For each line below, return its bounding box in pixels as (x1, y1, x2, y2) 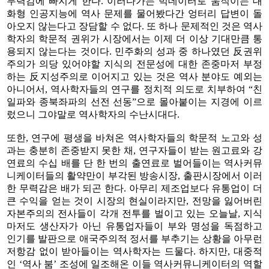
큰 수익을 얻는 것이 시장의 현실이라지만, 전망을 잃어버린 (7, 195, 262, 206)
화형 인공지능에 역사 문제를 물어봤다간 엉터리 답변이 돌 (7, 8, 262, 19)
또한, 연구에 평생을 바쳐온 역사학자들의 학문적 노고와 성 (7, 132, 262, 143)
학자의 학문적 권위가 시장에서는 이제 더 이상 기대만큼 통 (7, 33, 262, 44)
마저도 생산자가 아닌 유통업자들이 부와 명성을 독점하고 (7, 220, 262, 231)
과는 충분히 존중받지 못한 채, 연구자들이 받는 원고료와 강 (7, 145, 262, 156)
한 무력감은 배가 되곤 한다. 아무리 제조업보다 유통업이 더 (7, 183, 262, 193)
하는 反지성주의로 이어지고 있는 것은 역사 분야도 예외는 (7, 71, 262, 82)
